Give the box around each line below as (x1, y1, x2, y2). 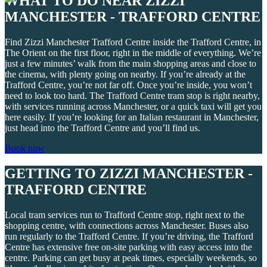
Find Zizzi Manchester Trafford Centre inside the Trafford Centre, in (5, 37, 261, 47)
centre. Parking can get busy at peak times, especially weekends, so (5, 252, 257, 263)
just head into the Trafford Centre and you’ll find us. (5, 123, 200, 133)
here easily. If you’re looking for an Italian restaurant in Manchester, (5, 112, 259, 122)
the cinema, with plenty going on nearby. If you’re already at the (5, 69, 246, 79)
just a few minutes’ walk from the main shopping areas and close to (5, 58, 256, 69)
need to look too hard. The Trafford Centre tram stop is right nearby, (5, 91, 260, 101)
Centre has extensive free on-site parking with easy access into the (5, 241, 252, 252)
